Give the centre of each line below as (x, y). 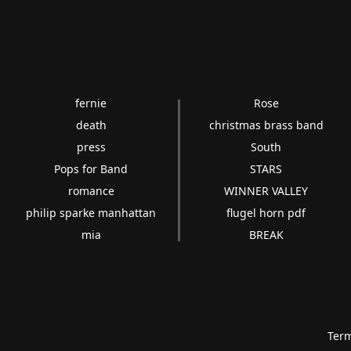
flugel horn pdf (266, 212)
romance (91, 190)
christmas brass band (266, 125)
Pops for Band (91, 168)
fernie (91, 103)
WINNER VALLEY (266, 190)
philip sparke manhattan (91, 212)
